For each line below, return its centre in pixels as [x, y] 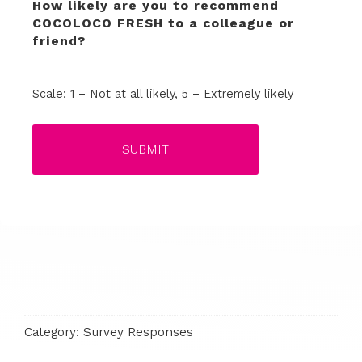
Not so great [116, 63]
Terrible [83, 63]
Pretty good [141, 63]
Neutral [111, 63]
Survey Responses [138, 332]
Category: [54, 332]
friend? [59, 41]
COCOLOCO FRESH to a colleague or [163, 23]
